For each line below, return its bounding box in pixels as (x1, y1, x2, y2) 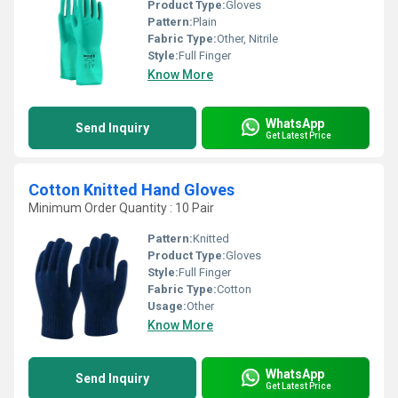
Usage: (147, 299, 187, 313)
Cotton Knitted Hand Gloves (28, 180, 235, 199)
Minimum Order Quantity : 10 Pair (28, 201, 214, 215)
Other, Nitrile (217, 32, 278, 45)
